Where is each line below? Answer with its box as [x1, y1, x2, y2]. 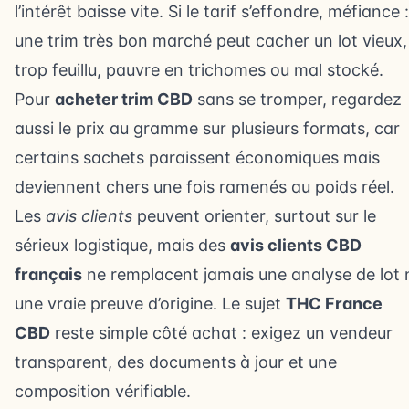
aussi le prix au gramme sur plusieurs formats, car [15, 119, 400, 138]
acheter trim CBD [55, 89, 193, 109]
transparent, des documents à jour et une [15, 352, 337, 372]
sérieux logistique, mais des [15, 236, 230, 255]
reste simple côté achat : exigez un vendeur [50, 323, 393, 342]
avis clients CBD [230, 236, 362, 255]
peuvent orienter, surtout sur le [132, 206, 376, 225]
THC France [286, 294, 383, 313]
